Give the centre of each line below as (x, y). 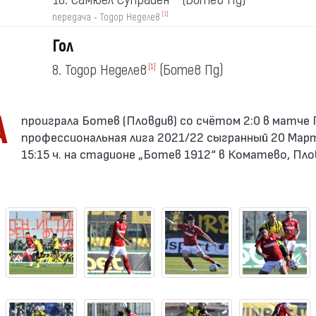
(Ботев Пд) (191, 70)
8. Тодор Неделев (99, 70)
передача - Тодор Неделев (106, 17)
